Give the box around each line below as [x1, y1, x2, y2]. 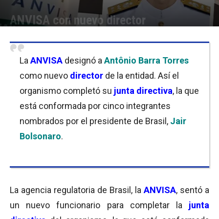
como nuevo [20, 70, 70, 81]
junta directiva [114, 86, 173, 96]
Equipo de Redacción [22, 32, 78, 38]
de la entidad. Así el [105, 70, 179, 81]
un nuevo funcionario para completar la [10, 200, 189, 210]
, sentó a [176, 185, 209, 195]
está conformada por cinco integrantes [20, 101, 171, 111]
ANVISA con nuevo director [10, 13, 146, 27]
